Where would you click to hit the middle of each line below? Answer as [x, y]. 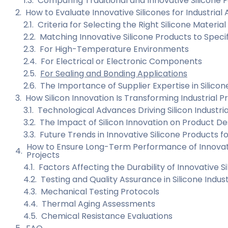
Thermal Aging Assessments [98, 204]
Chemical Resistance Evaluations [107, 216]
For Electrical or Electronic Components [121, 62]
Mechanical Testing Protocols [100, 192]
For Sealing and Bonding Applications [114, 74]
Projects [43, 155]
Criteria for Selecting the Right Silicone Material [132, 25]
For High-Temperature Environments [114, 49]
